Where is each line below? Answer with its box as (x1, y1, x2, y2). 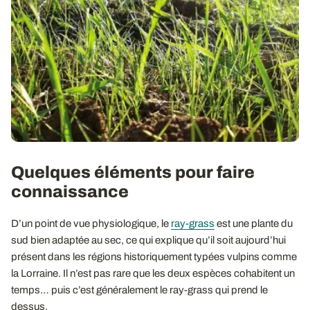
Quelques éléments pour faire (11, 163, 255, 181)
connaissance (11, 182, 129, 201)
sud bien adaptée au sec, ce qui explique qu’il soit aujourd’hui (11, 234, 286, 246)
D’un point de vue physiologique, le (11, 217, 171, 229)
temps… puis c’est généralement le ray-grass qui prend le (11, 284, 268, 295)
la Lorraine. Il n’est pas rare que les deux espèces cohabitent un (11, 267, 295, 279)
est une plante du (215, 217, 293, 229)
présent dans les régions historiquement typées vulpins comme (11, 250, 297, 262)
